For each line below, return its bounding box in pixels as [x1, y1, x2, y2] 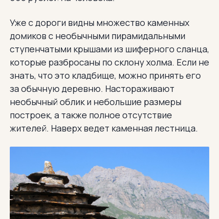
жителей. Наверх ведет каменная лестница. [10, 122, 198, 134]
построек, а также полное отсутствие [10, 109, 172, 121]
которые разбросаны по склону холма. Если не [10, 56, 209, 68]
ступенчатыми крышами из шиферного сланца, [10, 43, 209, 55]
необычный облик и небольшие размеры [10, 95, 181, 108]
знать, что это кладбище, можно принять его [10, 69, 201, 81]
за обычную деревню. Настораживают [10, 82, 175, 94]
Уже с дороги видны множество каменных [10, 16, 189, 28]
